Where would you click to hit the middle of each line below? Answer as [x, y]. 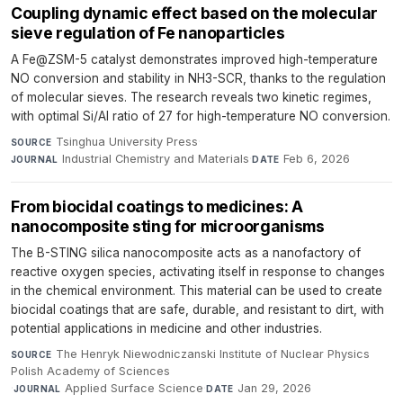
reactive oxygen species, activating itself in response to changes [198, 271]
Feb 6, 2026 [317, 158]
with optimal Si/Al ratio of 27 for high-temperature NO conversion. [201, 116]
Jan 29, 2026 [275, 388]
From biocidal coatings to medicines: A [157, 206]
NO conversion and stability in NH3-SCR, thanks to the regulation [198, 78]
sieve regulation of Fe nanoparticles [148, 32]
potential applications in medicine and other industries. [166, 328]
